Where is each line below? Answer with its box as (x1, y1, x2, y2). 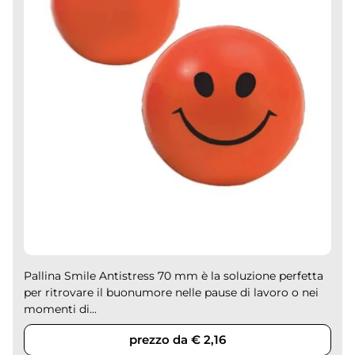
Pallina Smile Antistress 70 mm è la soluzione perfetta (24, 268, 324, 283)
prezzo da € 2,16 (129, 331, 226, 347)
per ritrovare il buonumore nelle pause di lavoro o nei (24, 284, 319, 300)
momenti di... (24, 301, 97, 316)
